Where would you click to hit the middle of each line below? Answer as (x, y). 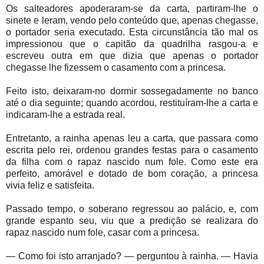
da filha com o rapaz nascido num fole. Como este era (132, 162)
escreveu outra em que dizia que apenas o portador (132, 56)
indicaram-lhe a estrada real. (65, 115)
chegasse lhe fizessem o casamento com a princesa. (116, 68)
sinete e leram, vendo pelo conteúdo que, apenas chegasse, (132, 21)
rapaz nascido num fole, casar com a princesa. (103, 233)
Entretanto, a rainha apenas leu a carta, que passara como (132, 138)
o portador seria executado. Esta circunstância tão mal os (132, 32)
